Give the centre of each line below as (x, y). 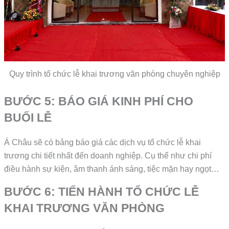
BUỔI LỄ (28, 117)
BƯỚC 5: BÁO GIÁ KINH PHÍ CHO (99, 101)
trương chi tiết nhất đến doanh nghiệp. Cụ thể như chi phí (108, 155)
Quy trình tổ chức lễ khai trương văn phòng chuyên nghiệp (114, 74)
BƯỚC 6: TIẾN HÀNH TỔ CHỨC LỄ (102, 192)
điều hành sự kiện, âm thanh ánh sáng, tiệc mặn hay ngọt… (113, 169)
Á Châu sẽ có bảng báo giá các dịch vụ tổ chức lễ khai (103, 142)
